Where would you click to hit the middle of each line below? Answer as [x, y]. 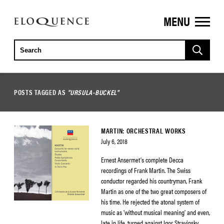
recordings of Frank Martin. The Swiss [146, 170]
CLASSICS [34, 40]
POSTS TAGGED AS [41, 92]
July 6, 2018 [114, 141]
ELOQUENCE [38, 24]
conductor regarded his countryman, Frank [151, 180]
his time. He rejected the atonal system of [150, 201]
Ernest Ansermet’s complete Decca [142, 159]
